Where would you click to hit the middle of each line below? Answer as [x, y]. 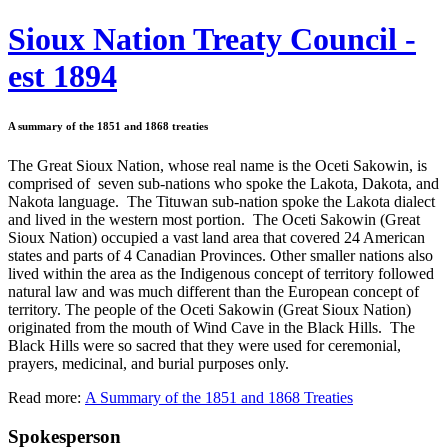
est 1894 [62, 76]
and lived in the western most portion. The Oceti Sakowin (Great [214, 220]
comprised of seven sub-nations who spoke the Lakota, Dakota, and [223, 184]
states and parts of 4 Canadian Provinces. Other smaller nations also [220, 256]
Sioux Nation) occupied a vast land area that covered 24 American [216, 238]
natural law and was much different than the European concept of [213, 292]
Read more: [46, 398]
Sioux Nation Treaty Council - [212, 39]
